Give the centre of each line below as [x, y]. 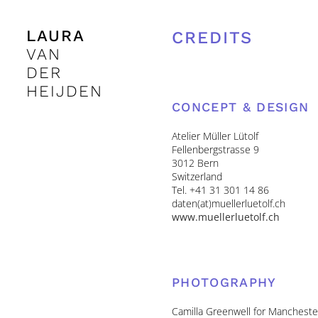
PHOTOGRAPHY [224, 283]
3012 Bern [195, 163]
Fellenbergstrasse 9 [215, 149]
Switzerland [197, 176]
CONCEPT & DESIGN [240, 106]
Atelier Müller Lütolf [215, 136]
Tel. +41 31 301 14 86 [220, 190]
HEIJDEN [65, 91]
